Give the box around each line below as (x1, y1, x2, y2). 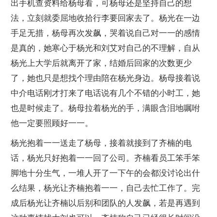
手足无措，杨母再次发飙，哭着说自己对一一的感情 (11, 28, 201, 38)
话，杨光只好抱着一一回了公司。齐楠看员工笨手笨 (11, 153, 201, 163)
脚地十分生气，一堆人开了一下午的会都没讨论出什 (11, 168, 201, 178)
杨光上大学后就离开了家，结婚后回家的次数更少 (11, 58, 192, 68)
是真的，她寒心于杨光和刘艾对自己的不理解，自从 (11, 43, 201, 53)
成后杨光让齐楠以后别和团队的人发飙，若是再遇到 (11, 198, 201, 208)
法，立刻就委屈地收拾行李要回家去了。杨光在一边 (11, 13, 201, 23)
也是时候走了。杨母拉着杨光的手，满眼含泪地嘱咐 (11, 103, 201, 113)
